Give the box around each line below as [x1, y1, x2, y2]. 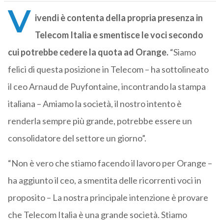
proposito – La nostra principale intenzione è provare [7, 192, 208, 203]
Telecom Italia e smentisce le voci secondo [34, 29, 203, 41]
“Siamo [169, 47, 196, 58]
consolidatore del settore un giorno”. [7, 133, 146, 144]
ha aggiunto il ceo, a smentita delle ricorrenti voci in [7, 175, 201, 186]
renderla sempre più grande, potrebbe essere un [7, 115, 192, 127]
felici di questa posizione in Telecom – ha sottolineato [7, 64, 209, 75]
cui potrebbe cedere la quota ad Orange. [7, 47, 170, 58]
